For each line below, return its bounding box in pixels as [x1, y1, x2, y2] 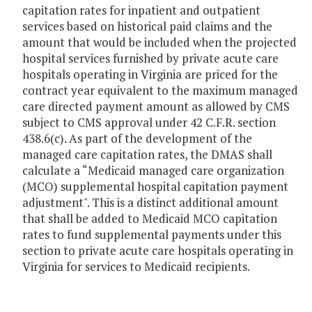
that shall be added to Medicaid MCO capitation [22, 210, 277, 227]
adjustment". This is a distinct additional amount [22, 194, 279, 211]
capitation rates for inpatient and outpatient [22, 2, 260, 19]
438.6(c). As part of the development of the [22, 130, 252, 147]
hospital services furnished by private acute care [22, 50, 279, 67]
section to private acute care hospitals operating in [22, 242, 293, 259]
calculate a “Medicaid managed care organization [22, 162, 284, 179]
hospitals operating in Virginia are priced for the [22, 66, 278, 83]
